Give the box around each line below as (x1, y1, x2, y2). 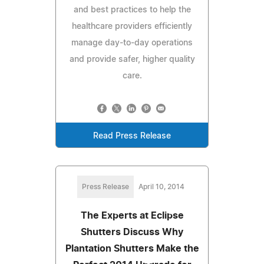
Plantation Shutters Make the (65, 243, 199, 253)
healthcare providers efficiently (72, 22, 192, 31)
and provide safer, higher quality (69, 55, 195, 64)
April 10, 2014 (138, 183, 184, 190)
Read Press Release (93, 131, 171, 140)
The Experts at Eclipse (80, 210, 184, 220)
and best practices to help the (73, 5, 191, 14)
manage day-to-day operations (71, 38, 193, 47)
